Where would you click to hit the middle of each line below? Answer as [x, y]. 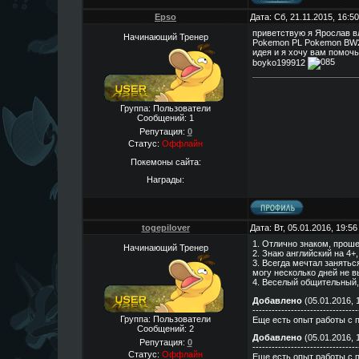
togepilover [165, 228]
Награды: [165, 180]
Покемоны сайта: [165, 161]
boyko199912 [280, 62]
